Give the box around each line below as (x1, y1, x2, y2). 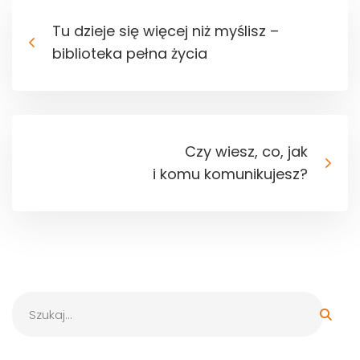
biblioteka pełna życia (52, 43, 207, 64)
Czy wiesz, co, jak (185, 141, 308, 162)
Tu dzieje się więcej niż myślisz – (52, 21, 279, 42)
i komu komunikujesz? (153, 164, 308, 185)
